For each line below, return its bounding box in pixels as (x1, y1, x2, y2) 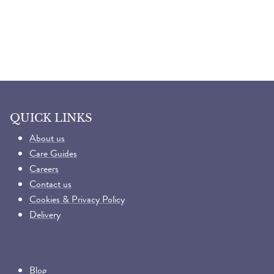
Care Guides (29, 146, 77, 161)
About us (29, 131, 65, 146)
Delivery (29, 207, 61, 222)
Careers (29, 161, 59, 176)
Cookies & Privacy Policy (29, 192, 125, 207)
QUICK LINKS (10, 111, 92, 125)
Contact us (29, 177, 72, 191)
